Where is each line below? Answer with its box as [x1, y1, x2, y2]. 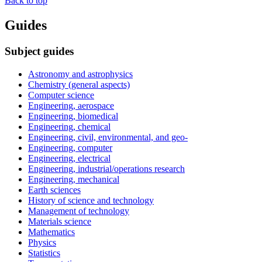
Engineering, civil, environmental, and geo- [28, 132, 188, 142]
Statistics [28, 247, 60, 258]
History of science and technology [28, 195, 154, 205]
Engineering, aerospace [28, 100, 114, 111]
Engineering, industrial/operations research [28, 163, 185, 174]
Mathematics [28, 226, 75, 237]
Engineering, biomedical [28, 111, 118, 121]
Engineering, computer [28, 142, 112, 153]
